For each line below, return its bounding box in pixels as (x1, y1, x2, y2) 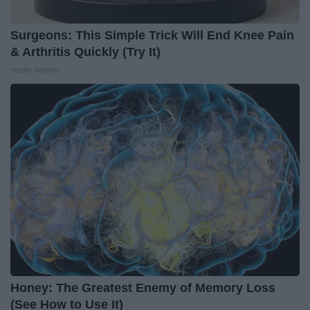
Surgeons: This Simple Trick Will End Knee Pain (10, 28, 294, 43)
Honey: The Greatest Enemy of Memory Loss (10, 281, 275, 295)
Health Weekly (10, 66, 59, 75)
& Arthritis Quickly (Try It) (10, 45, 161, 60)
